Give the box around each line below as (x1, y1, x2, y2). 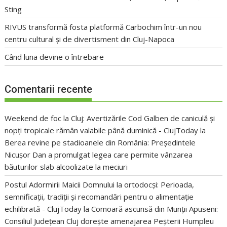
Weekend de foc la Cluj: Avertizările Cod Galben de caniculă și (5, 113, 215, 124)
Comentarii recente (5, 83, 93, 96)
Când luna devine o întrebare (5, 51, 104, 62)
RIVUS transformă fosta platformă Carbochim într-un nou (5, 21, 202, 32)
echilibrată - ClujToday (5, 204, 82, 214)
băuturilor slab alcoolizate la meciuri (5, 162, 128, 172)
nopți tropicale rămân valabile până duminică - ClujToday (5, 125, 199, 136)
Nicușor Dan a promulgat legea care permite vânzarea (5, 149, 193, 160)
